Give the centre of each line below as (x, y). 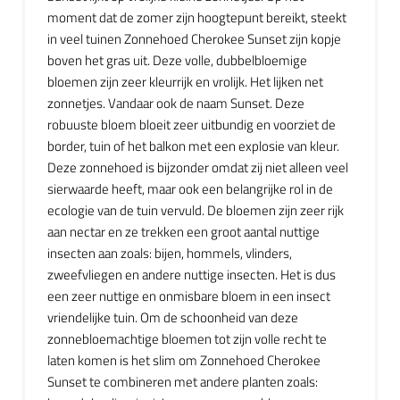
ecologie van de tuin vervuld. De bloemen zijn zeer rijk (196, 210)
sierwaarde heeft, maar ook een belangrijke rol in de (190, 189)
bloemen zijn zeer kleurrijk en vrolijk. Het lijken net (185, 82)
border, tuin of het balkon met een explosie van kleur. (193, 146)
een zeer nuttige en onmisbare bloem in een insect (189, 296)
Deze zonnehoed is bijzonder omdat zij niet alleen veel (198, 167)
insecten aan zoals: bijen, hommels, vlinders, (170, 253)
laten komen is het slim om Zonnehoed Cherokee (184, 360)
